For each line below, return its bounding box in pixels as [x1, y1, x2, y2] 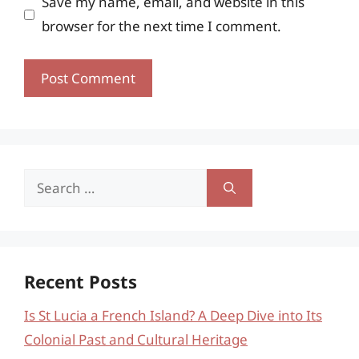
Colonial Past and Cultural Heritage [24, 329, 248, 349]
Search [23, 170, 67, 189]
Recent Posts [24, 268, 137, 293]
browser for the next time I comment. [41, 17, 281, 35]
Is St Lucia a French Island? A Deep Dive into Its [24, 305, 322, 325]
